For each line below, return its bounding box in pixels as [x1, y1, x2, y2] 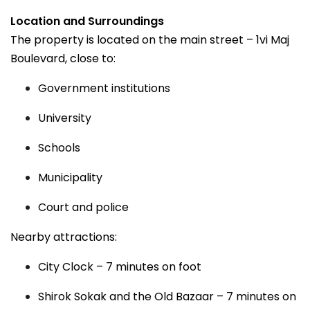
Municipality [38, 170, 102, 185]
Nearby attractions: [10, 229, 117, 245]
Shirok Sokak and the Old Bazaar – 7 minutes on [38, 289, 296, 304]
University [38, 110, 91, 126]
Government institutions [38, 80, 170, 96]
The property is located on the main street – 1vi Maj [10, 32, 289, 48]
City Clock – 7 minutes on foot [38, 259, 201, 275]
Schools [38, 140, 80, 156]
